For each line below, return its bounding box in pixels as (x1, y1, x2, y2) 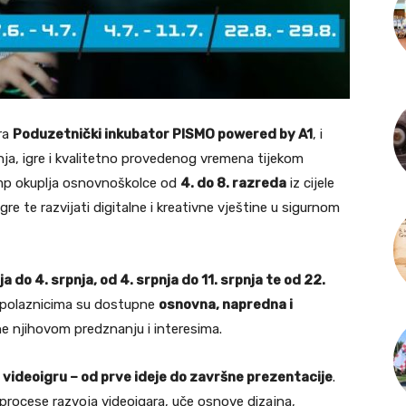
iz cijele (286, 175, 334, 192)
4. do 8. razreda (180, 175, 286, 192)
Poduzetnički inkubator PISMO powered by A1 (13, 126, 313, 143)
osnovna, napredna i (159, 296, 293, 314)
